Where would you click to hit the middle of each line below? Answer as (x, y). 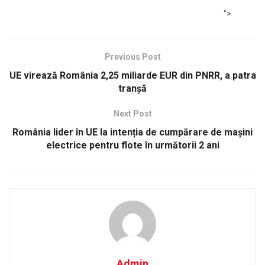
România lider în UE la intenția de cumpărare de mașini (132, 132)
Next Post (132, 113)
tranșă (132, 88)
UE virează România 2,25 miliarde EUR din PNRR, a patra (132, 75)
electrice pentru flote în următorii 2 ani (132, 145)
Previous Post (132, 56)
